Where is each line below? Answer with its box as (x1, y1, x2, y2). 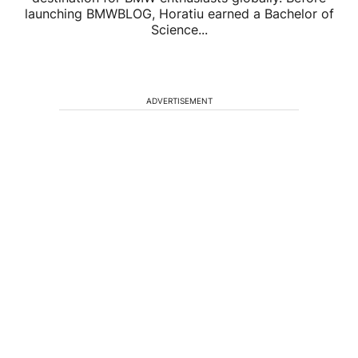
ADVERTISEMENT (145, 96, 213, 106)
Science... (150, 22, 208, 38)
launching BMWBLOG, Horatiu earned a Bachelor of (24, 6, 334, 22)
